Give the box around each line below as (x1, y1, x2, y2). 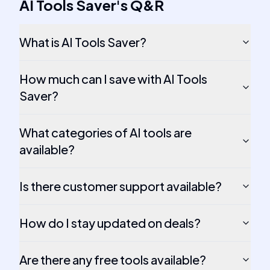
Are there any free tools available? (19, 252, 206, 267)
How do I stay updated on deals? (19, 215, 201, 230)
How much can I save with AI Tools (19, 71, 207, 86)
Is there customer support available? (19, 178, 222, 193)
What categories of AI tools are (19, 125, 192, 140)
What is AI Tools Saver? (19, 34, 146, 49)
